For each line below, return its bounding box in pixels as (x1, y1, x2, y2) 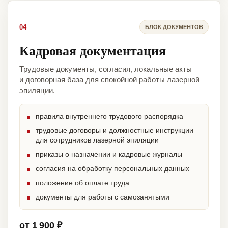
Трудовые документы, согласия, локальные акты (19, 65, 192, 74)
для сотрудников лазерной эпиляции (36, 136, 159, 145)
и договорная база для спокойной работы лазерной (19, 75, 199, 84)
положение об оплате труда (36, 179, 129, 187)
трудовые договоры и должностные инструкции (36, 126, 193, 135)
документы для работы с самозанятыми (36, 193, 169, 202)
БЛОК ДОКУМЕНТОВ (145, 23, 203, 30)
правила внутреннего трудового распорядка (36, 112, 183, 121)
